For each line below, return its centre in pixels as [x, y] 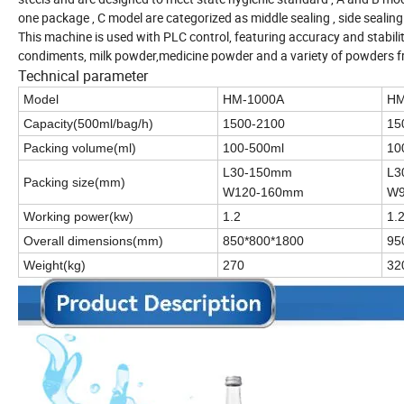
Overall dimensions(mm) [93, 241]
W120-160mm [263, 193]
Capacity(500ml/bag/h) [88, 124]
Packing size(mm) [74, 183]
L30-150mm [257, 173]
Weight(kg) [55, 266]
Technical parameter [83, 76]
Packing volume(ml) [80, 148]
